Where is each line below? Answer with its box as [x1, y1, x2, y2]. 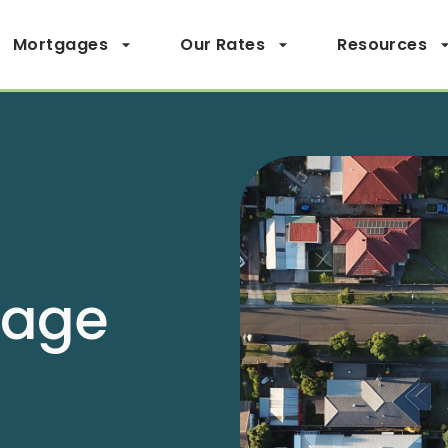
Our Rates [180, 32, 266, 56]
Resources [337, 32, 428, 56]
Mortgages [12, 32, 109, 56]
